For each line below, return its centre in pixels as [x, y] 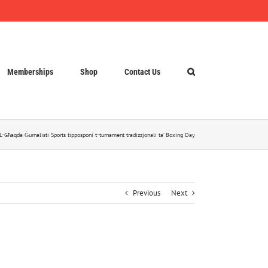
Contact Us [142, 71]
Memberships [30, 71]
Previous [147, 193]
